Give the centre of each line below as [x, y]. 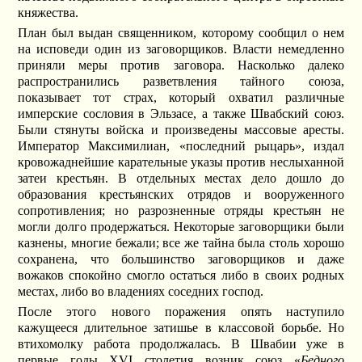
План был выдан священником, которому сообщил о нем [181, 32]
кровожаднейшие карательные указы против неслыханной [181, 162]
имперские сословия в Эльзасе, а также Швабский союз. [181, 113]
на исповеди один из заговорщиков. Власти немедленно [181, 48]
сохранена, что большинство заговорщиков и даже [181, 259]
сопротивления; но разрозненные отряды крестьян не [181, 210]
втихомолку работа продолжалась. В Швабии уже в [181, 344]
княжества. [48, 12]
